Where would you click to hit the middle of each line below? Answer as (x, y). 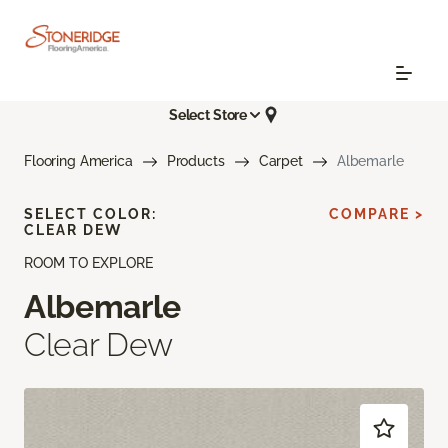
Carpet (280, 161)
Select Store (208, 114)
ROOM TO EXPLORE (88, 263)
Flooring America (78, 161)
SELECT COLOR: (90, 214)
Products (195, 161)
